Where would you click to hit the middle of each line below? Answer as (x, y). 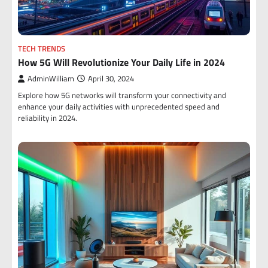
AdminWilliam (51, 79)
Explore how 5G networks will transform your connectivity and (122, 95)
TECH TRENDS (42, 49)
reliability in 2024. (48, 118)
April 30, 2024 (111, 79)
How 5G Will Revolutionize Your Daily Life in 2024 (121, 62)
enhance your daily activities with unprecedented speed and (119, 106)
